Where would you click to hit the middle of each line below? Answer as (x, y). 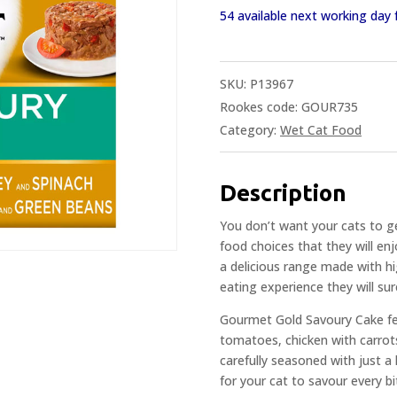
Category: (250, 129)
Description (283, 192)
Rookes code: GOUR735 (289, 106)
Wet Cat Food (321, 129)
